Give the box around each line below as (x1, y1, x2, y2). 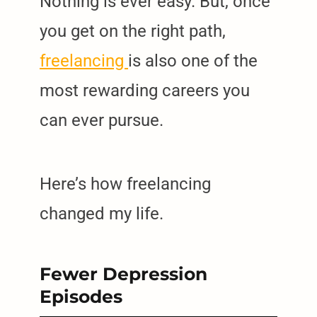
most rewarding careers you (40, 81, 250, 101)
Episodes (40, 286, 122, 308)
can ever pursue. (40, 110, 163, 131)
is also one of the (128, 51, 258, 71)
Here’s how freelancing (40, 174, 211, 195)
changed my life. (40, 204, 163, 224)
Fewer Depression (40, 263, 207, 285)
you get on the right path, (40, 21, 226, 42)
